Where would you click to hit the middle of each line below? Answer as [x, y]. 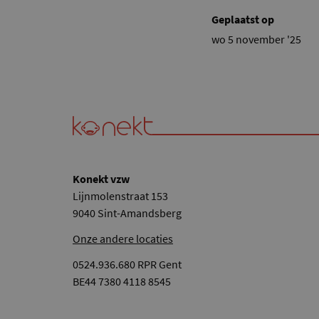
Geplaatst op [243, 20]
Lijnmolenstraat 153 [120, 196]
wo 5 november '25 [257, 40]
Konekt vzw [101, 179]
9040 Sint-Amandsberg [127, 213]
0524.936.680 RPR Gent [127, 265]
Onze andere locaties [123, 239]
